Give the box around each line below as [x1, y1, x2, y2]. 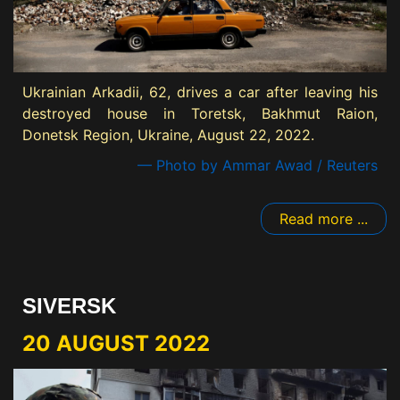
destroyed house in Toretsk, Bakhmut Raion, [22, 104, 378, 122]
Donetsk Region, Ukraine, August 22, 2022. [22, 125, 314, 144]
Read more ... [279, 209, 368, 228]
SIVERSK [22, 293, 116, 318]
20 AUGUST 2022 [22, 329, 210, 356]
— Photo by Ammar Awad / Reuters [137, 155, 378, 174]
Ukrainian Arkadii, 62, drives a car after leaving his [22, 82, 378, 101]
